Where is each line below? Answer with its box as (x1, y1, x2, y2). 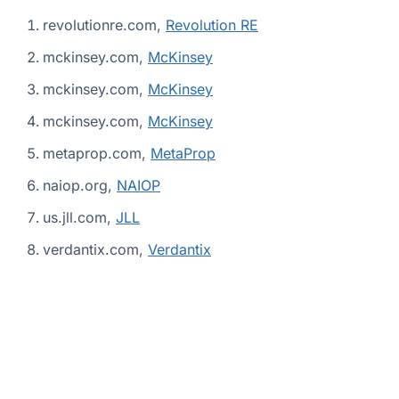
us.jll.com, (43, 208, 116, 226)
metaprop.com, (43, 143, 151, 162)
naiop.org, (43, 175, 117, 194)
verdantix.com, (43, 240, 148, 258)
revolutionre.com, (43, 15, 166, 34)
